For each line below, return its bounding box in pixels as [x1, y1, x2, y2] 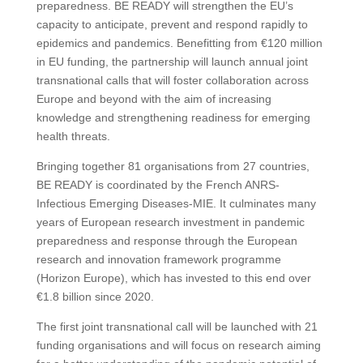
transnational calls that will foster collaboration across [36, 74, 309, 88]
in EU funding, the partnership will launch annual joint [36, 55, 308, 69]
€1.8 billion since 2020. [36, 290, 154, 304]
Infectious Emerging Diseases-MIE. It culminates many [36, 197, 316, 211]
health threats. [36, 130, 110, 143]
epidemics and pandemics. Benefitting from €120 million [36, 36, 322, 50]
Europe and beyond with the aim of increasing [36, 92, 271, 106]
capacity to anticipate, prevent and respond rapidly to [36, 18, 308, 32]
